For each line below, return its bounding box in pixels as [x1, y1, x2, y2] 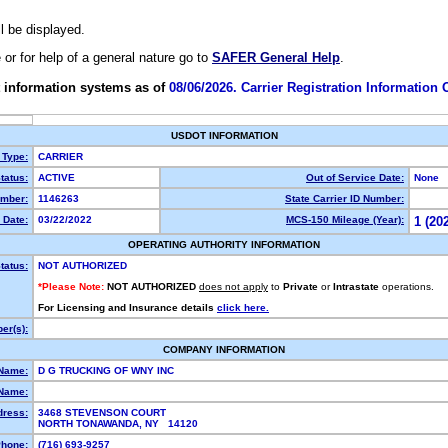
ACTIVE [38, 172, 81, 183]
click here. [217, 302, 269, 313]
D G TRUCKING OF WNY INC [38, 365, 177, 376]
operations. [382, 281, 434, 292]
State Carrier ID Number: [285, 193, 404, 204]
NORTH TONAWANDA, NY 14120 [38, 418, 204, 429]
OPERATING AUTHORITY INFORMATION [128, 239, 320, 250]
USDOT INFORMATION [170, 130, 278, 141]
